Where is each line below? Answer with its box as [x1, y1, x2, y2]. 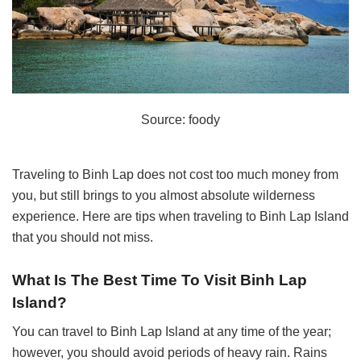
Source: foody [141, 113, 220, 127]
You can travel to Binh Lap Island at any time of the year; [12, 325, 331, 339]
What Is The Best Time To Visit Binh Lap [12, 271, 307, 288]
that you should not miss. [12, 230, 153, 245]
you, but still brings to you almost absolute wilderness [12, 189, 315, 203]
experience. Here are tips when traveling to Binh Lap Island [12, 210, 349, 224]
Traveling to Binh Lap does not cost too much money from [12, 168, 338, 182]
